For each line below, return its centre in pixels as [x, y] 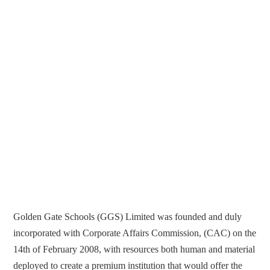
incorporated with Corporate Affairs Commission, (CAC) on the [135, 233]
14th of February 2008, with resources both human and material [134, 250]
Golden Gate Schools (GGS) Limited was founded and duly [128, 217]
